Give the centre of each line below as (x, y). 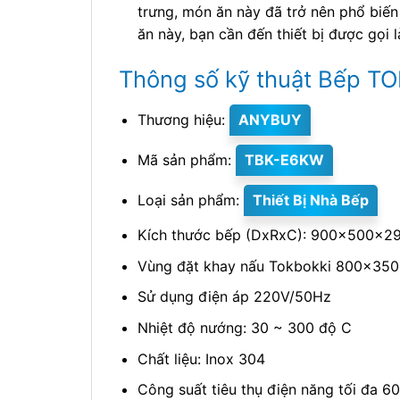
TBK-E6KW (284, 160)
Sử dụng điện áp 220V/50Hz (234, 297)
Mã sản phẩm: (186, 160)
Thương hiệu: (183, 120)
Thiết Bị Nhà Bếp (310, 200)
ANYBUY (270, 120)
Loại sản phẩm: (190, 200)
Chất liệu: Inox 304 (201, 358)
